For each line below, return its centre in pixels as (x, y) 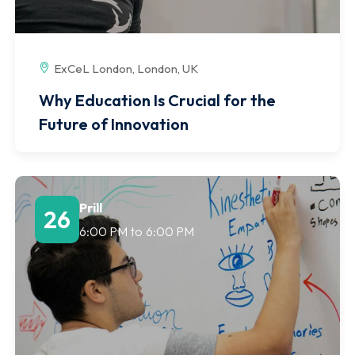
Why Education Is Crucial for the (157, 101)
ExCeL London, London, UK (126, 69)
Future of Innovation (114, 124)
